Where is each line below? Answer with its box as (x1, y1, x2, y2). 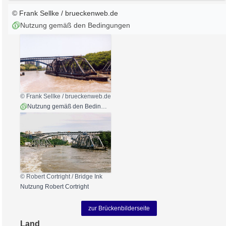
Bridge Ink (75, 173, 102, 181)
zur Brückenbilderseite (88, 205, 150, 212)
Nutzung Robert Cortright (20, 183, 89, 191)
